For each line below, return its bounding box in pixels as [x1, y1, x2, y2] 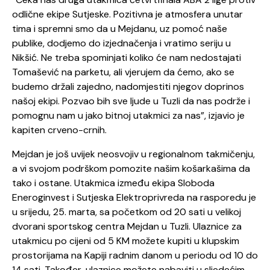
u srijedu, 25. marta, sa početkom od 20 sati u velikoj [12, 206, 241, 219]
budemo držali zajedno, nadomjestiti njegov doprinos [12, 80, 244, 93]
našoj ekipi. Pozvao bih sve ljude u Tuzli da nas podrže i [12, 95, 250, 108]
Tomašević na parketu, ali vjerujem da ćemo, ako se [12, 66, 234, 79]
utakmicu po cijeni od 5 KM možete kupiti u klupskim [12, 234, 239, 248]
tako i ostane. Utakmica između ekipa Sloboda [12, 177, 215, 190]
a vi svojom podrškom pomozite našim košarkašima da [12, 162, 250, 175]
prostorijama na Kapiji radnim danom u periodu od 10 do [12, 249, 258, 262]
